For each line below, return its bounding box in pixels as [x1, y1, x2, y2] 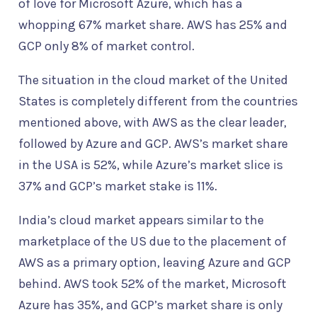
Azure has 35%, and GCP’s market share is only [18, 297, 282, 313]
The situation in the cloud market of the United [18, 72, 288, 88]
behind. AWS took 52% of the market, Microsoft [18, 276, 287, 292]
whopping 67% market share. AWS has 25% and [18, 17, 287, 33]
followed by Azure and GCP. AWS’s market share [18, 136, 288, 152]
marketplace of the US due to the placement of [18, 234, 287, 250]
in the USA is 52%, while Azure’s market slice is [18, 157, 283, 173]
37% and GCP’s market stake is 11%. [18, 178, 217, 195]
